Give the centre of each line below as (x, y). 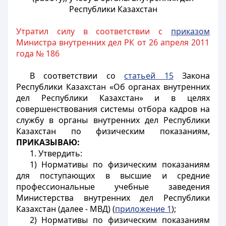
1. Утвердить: (56, 153)
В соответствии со (77, 76)
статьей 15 (149, 76)
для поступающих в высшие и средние (113, 176)
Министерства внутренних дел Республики (113, 198)
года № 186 (38, 53)
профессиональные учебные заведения (113, 187)
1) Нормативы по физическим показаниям (120, 164)
